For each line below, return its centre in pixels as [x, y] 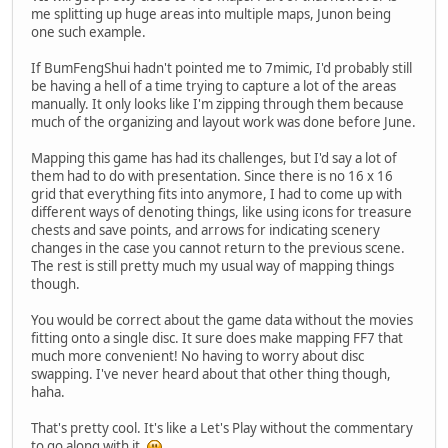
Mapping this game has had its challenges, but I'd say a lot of [214, 158]
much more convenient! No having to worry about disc [197, 356]
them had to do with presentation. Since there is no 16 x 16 [212, 176]
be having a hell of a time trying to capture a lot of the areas [213, 86]
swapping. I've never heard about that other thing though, [211, 374]
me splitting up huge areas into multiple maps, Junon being [211, 14]
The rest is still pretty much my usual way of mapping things [212, 266]
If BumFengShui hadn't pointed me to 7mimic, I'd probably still [221, 68]
